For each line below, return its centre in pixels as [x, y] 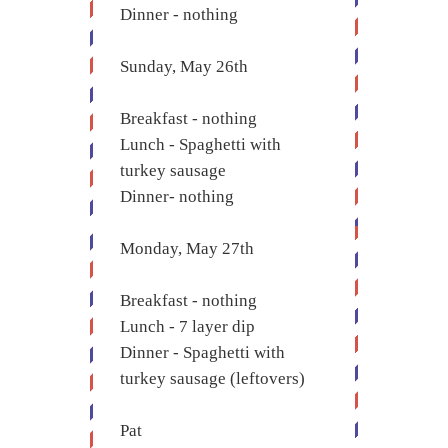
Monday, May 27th [187, 248]
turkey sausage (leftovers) [212, 378]
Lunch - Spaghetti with [200, 144]
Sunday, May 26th [184, 66]
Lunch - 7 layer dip [187, 326]
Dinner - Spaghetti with [202, 352]
